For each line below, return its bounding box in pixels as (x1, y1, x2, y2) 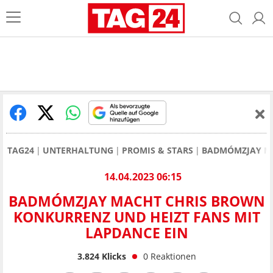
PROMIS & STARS (122, 144, 193, 156)
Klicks (99, 250, 126, 262)
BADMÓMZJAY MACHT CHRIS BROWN (8, 191, 265, 211)
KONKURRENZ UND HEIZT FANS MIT (13, 207, 260, 227)
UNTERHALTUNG (43, 144, 113, 156)
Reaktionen (150, 250, 196, 262)
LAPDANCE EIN (85, 223, 188, 243)
